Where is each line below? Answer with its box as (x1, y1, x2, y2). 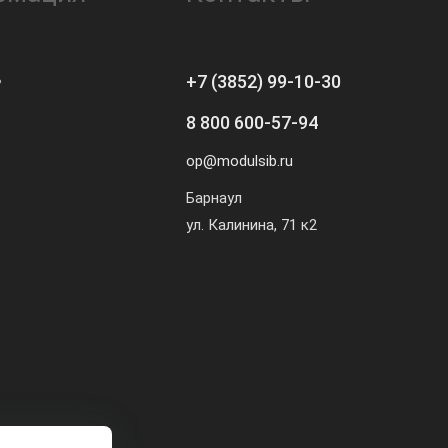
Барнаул (186, 188, 242, 207)
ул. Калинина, (186, 215, 277, 234)
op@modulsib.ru (186, 151, 293, 170)
